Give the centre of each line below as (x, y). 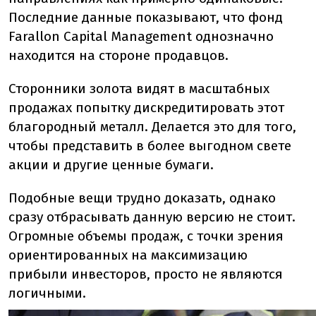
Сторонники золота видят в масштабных (139, 89)
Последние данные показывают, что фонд (146, 17)
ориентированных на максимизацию (128, 255)
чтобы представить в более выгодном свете (150, 146)
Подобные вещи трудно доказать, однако (142, 198)
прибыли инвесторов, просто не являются (146, 274)
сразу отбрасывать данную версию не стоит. (152, 217)
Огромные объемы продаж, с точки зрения (146, 236)
